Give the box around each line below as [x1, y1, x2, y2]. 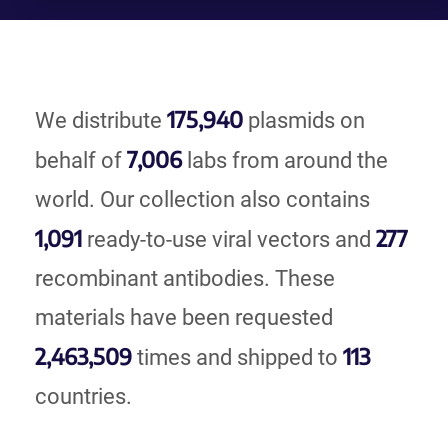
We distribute [35, 108, 167, 133]
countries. [35, 384, 132, 409]
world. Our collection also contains [35, 187, 370, 212]
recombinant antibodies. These [35, 266, 335, 291]
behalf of [35, 148, 127, 173]
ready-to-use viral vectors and [82, 227, 376, 252]
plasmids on [243, 108, 365, 133]
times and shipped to [132, 345, 343, 370]
